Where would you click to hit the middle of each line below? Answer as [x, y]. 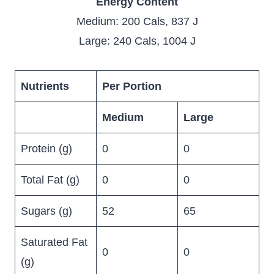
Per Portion [132, 86]
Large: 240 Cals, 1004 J [137, 41]
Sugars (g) [46, 211]
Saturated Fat [54, 242]
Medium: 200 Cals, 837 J [137, 21]
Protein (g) [46, 148]
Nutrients [45, 86]
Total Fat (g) [50, 180]
